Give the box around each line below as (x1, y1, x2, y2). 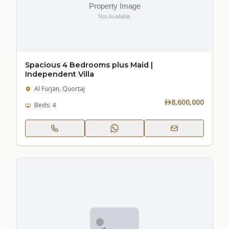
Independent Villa (25, 70, 94, 79)
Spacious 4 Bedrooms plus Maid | (25, 60, 153, 70)
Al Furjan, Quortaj (34, 84, 85, 93)
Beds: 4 (34, 101, 56, 109)
